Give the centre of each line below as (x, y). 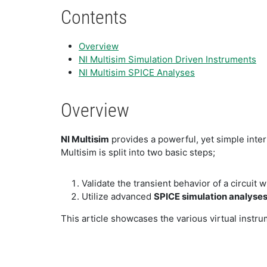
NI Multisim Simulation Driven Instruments (167, 59)
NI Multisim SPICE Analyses (137, 72)
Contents (94, 17)
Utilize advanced (118, 196)
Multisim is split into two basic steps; (138, 152)
